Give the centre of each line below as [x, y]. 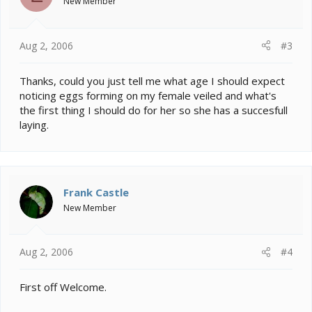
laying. [34, 124]
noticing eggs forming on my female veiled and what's [148, 95]
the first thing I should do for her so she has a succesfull [154, 110]
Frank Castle [96, 192]
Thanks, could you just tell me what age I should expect [152, 80]
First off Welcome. [63, 287]
